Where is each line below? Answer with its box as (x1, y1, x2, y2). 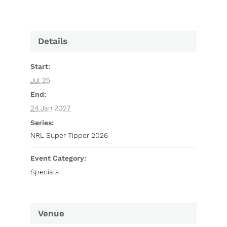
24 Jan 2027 (30, 104, 70, 112)
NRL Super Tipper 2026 (30, 131, 108, 140)
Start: (30, 62, 50, 71)
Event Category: (30, 154, 86, 163)
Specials (30, 168, 59, 176)
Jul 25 (30, 76, 50, 85)
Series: (30, 119, 54, 127)
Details (38, 36, 67, 47)
